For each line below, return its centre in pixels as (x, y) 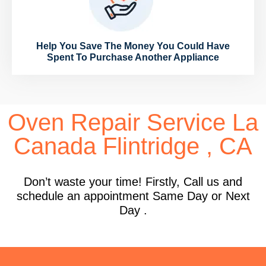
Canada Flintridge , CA (133, 146)
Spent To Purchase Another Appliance (133, 58)
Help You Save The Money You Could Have (133, 46)
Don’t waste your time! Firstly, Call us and (133, 182)
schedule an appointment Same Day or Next (133, 196)
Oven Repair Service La (133, 123)
